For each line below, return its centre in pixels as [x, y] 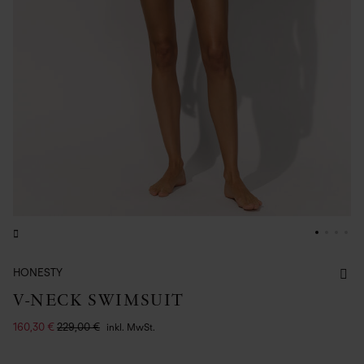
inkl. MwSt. [131, 327]
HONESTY [38, 273]
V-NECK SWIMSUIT [99, 300]
